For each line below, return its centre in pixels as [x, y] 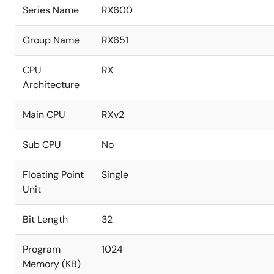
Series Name [51, 10]
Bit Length [45, 219]
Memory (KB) [52, 264]
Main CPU [44, 115]
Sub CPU [42, 145]
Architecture [51, 85]
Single [115, 175]
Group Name [51, 40]
